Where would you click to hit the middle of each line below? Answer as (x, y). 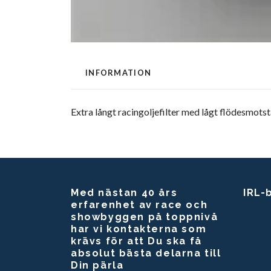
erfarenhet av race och (139, 205)
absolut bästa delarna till (146, 253)
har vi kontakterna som (139, 229)
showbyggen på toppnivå (145, 217)
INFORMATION (119, 73)
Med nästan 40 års (124, 193)
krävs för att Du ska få (136, 241)
